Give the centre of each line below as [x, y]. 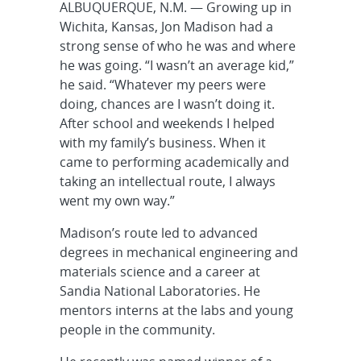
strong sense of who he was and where [177, 46]
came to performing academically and [174, 162]
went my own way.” [117, 200]
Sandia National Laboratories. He [160, 290]
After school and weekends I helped [167, 123]
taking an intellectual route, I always [167, 181]
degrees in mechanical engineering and [178, 252]
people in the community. [137, 329]
